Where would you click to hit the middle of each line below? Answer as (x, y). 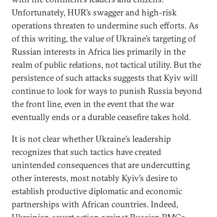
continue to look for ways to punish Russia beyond (107, 91)
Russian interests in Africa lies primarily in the (99, 52)
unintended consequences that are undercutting (101, 165)
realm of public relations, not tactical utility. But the (106, 65)
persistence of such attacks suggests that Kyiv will (105, 78)
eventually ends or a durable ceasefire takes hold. (101, 117)
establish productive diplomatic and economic (97, 191)
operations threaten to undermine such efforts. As (105, 25)
